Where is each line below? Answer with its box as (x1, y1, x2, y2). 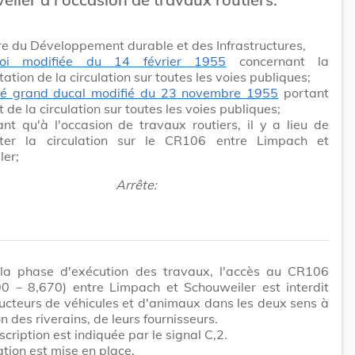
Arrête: (116, 176, 157, 193)
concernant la (226, 52, 330, 69)
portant (278, 84, 330, 101)
